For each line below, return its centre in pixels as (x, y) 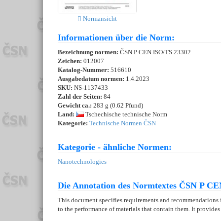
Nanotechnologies (82, 162)
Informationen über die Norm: (116, 38)
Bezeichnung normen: (89, 52)
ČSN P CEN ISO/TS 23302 (155, 52)
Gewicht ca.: (75, 106)
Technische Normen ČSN (123, 123)
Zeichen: (71, 61)
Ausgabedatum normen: (92, 79)
